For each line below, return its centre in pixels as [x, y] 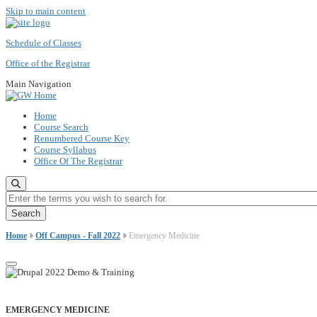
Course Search [61, 127]
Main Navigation [39, 84]
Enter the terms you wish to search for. [77, 196]
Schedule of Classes [44, 43]
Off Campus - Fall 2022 [78, 236]
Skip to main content [46, 11]
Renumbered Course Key [82, 138]
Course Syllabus [65, 150]
